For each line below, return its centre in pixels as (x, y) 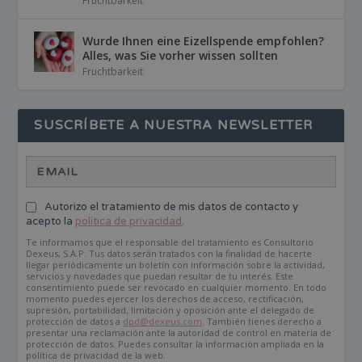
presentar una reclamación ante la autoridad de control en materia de (179, 333)
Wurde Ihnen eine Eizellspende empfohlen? (204, 41)
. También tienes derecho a (262, 322)
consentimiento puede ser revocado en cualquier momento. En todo (177, 288)
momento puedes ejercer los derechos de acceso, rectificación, (165, 299)
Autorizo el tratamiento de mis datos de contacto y (172, 207)
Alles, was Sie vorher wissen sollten (181, 56)
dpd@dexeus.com (163, 322)
